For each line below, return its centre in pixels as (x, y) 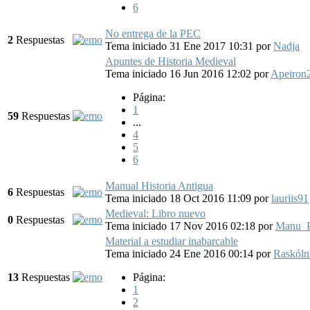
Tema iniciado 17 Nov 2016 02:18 (182, 226)
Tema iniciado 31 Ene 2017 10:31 (181, 46)
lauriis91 (290, 198)
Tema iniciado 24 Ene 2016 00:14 (181, 253)
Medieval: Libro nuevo (155, 213)
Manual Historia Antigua (159, 185)
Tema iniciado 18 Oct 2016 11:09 (180, 198)
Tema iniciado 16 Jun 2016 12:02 (180, 73)
